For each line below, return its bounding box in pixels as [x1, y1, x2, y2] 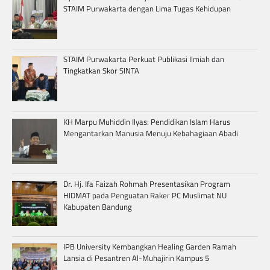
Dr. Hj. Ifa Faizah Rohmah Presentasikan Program [63, 178, 230, 190]
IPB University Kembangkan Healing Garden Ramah [63, 240, 236, 253]
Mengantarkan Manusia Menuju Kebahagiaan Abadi [63, 127, 238, 139]
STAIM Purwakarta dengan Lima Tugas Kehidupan [63, 2, 231, 14]
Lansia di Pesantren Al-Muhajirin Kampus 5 [63, 251, 209, 264]
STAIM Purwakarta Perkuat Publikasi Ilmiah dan [63, 53, 224, 66]
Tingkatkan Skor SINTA [63, 64, 139, 77]
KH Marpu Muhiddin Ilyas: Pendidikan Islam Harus [63, 115, 230, 128]
